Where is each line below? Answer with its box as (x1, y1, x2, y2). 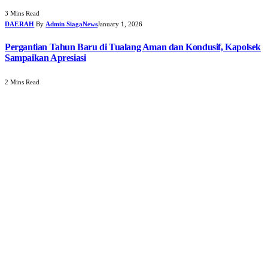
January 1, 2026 (98, 20, 143, 28)
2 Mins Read (5, 78, 39, 86)
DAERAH (5, 20, 35, 28)
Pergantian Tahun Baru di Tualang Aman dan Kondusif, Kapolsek (5, 41, 261, 52)
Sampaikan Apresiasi (5, 52, 86, 63)
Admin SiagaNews (45, 20, 98, 28)
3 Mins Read (5, 10, 39, 17)
